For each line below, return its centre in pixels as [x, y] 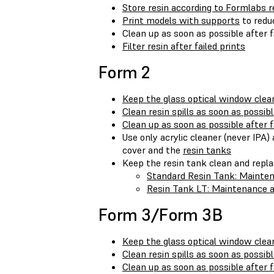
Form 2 [124, 73]
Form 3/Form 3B [160, 215]
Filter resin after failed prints [184, 46]
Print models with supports [181, 20]
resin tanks [207, 150]
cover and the [153, 150]
